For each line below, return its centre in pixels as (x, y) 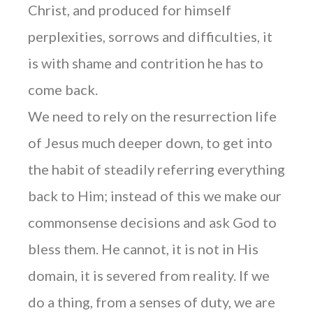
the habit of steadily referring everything (156, 169)
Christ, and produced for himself (130, 10)
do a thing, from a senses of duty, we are (152, 302)
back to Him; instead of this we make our (155, 196)
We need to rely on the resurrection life (152, 116)
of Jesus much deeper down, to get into (150, 143)
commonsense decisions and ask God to (152, 223)
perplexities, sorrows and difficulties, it (150, 37)
